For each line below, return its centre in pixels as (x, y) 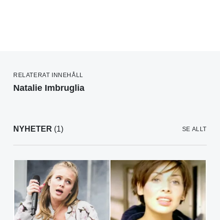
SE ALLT (194, 129)
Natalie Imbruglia (49, 88)
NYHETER (33, 129)
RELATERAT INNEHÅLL (48, 75)
